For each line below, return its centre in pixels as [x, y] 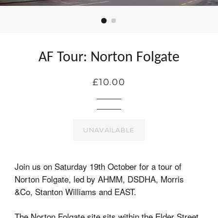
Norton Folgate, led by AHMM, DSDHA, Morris [99, 179]
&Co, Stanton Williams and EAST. [77, 191]
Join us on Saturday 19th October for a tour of [98, 166]
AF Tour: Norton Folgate [109, 58]
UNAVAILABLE [109, 130]
